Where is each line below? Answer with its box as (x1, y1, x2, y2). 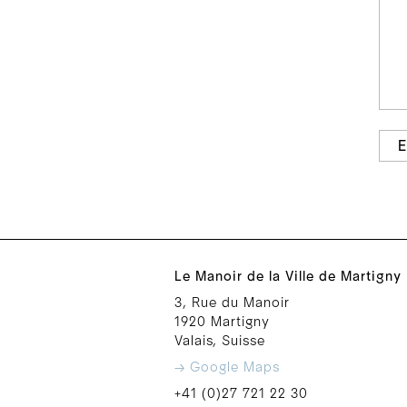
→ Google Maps (174, 361, 280, 374)
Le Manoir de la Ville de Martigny (174, 270, 402, 283)
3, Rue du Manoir (174, 296, 290, 310)
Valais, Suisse (174, 334, 265, 348)
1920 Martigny (174, 315, 270, 329)
